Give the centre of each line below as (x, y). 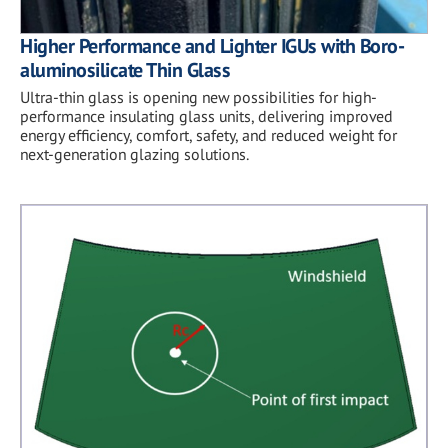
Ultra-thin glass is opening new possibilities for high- (198, 96)
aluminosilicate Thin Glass (125, 69)
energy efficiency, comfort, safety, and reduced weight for (208, 134)
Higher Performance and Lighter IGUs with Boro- (212, 45)
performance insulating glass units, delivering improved (206, 115)
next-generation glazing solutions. (134, 153)
